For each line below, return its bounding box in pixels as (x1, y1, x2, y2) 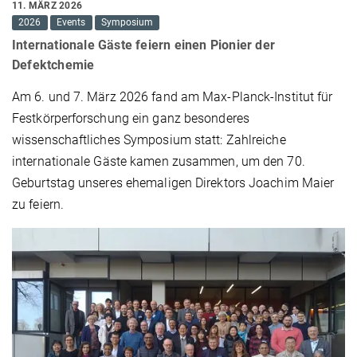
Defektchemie (12, 57, 95, 73)
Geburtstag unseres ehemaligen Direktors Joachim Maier (12, 175, 335, 191)
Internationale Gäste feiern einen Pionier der (12, 37, 276, 53)
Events (57, 17, 86, 29)
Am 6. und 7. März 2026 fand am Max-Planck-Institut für (12, 89, 333, 105)
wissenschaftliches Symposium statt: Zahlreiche (12, 132, 286, 148)
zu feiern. (12, 197, 64, 213)
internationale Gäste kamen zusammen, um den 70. (12, 154, 305, 170)
